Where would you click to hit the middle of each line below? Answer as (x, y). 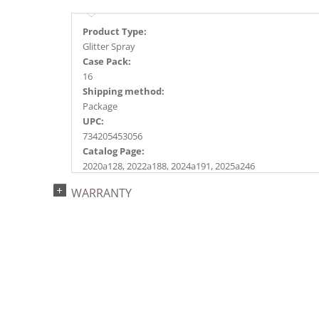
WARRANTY (101, 193)
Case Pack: (107, 62)
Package (100, 106)
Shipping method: (124, 91)
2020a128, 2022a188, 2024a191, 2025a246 (169, 166)
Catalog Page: (114, 151)
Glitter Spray (109, 47)
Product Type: (115, 32)
